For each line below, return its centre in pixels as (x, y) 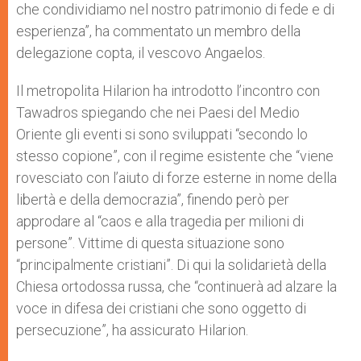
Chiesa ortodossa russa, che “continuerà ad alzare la (176, 286)
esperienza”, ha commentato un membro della (158, 31)
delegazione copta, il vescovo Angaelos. (142, 53)
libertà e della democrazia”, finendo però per (153, 199)
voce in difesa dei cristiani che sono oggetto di (161, 308)
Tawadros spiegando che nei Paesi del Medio (158, 112)
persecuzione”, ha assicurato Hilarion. (134, 330)
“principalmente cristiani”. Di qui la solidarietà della (171, 265)
